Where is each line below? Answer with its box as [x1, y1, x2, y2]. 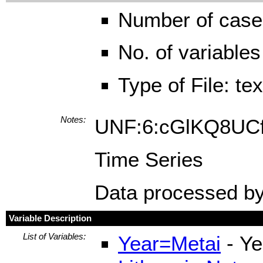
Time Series [95, 147, 203, 171]
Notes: [60, 114, 86, 124]
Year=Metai [118, 231, 221, 255]
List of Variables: [23, 231, 86, 241]
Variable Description [9, 213, 92, 223]
